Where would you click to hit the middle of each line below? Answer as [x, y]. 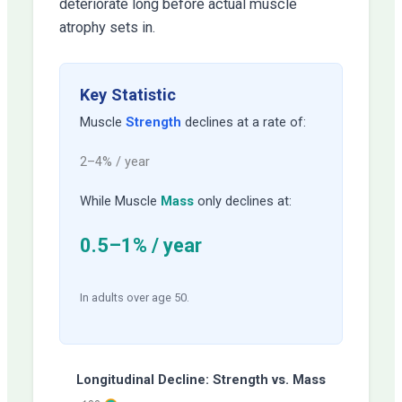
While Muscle [121, 201]
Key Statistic [128, 95]
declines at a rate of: [244, 122]
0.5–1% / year [141, 245]
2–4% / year [115, 161]
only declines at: [243, 201]
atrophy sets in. [108, 28]
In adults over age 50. [135, 297]
